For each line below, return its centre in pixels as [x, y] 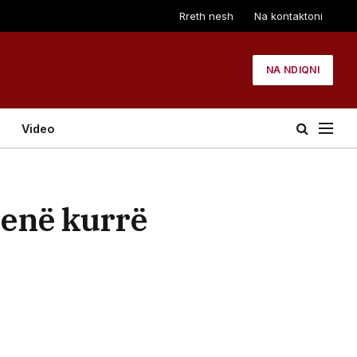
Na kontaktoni [288, 16]
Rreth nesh [206, 16]
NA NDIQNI [292, 70]
